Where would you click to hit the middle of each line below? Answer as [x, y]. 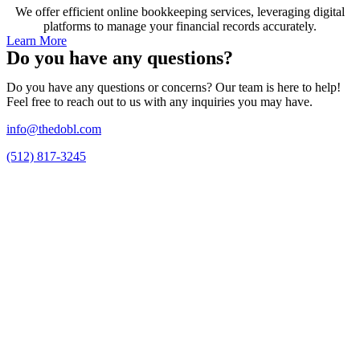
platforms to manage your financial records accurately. [180, 26]
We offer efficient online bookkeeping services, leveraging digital [180, 11]
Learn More [37, 40]
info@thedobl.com [54, 129]
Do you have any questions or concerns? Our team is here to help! [174, 87]
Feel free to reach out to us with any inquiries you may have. [160, 101]
